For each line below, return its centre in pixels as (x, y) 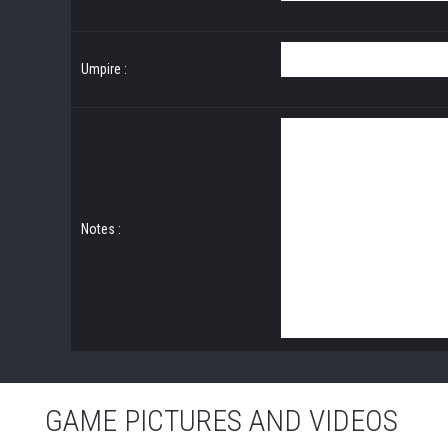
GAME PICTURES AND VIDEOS (221, 420)
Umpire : (104, 68)
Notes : (101, 228)
